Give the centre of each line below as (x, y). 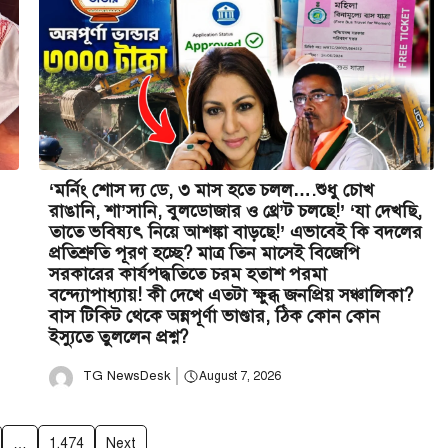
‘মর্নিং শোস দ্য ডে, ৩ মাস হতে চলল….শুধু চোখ (211, 189)
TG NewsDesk (127, 375)
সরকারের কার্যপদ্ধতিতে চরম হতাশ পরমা (188, 273)
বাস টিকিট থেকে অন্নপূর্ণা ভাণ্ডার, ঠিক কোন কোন (214, 315)
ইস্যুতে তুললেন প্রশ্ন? (118, 336)
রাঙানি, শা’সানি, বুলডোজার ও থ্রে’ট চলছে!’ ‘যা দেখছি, (235, 210)
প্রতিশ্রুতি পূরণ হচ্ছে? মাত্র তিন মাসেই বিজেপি (204, 252)
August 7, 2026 (239, 376)
